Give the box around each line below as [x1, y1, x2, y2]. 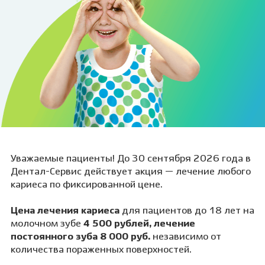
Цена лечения [11, 206, 79, 215]
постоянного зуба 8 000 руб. [11, 232, 153, 241]
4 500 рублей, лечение [83, 219, 195, 228]
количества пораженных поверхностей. [11, 245, 192, 254]
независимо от [153, 232, 221, 241]
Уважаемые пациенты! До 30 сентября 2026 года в [11, 154, 251, 163]
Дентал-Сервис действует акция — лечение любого [11, 167, 251, 176]
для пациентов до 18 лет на [122, 206, 254, 215]
